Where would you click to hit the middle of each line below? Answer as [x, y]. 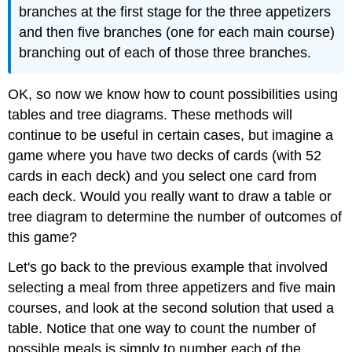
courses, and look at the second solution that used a [171, 308]
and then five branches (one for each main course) [177, 32]
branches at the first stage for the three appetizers [175, 11]
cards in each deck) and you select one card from [163, 176]
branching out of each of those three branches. [165, 52]
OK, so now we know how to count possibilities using [173, 94]
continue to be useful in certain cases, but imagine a [171, 135]
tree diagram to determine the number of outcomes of [175, 216]
